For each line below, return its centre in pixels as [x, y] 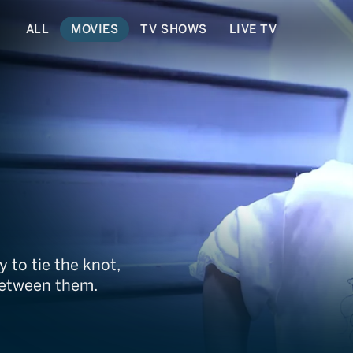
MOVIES [95, 29]
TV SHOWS [174, 29]
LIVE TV [253, 29]
